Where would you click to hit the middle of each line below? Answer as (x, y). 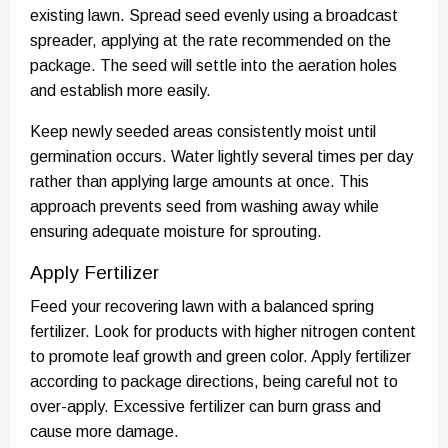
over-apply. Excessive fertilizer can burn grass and (205, 407)
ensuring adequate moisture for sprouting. (176, 232)
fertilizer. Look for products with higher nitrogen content (223, 332)
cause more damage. (104, 432)
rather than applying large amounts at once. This (199, 182)
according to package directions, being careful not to (214, 382)
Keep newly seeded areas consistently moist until (203, 132)
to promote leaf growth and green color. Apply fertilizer (220, 357)
